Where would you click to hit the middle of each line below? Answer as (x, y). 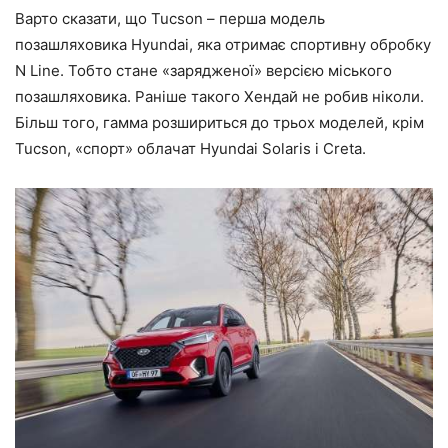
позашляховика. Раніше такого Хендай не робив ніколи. (219, 96)
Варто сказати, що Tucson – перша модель (170, 18)
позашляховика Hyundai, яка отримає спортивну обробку (223, 44)
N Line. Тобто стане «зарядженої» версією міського (203, 70)
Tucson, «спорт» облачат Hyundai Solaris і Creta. (190, 148)
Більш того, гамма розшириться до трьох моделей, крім (219, 122)
